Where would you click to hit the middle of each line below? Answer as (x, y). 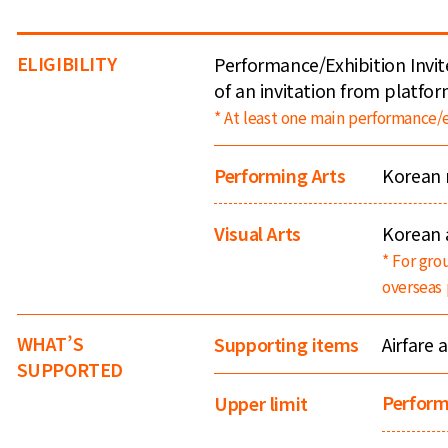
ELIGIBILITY (66, 63)
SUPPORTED (70, 368)
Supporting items (286, 344)
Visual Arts (257, 233)
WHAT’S (50, 342)
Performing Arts (280, 174)
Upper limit (261, 402)
